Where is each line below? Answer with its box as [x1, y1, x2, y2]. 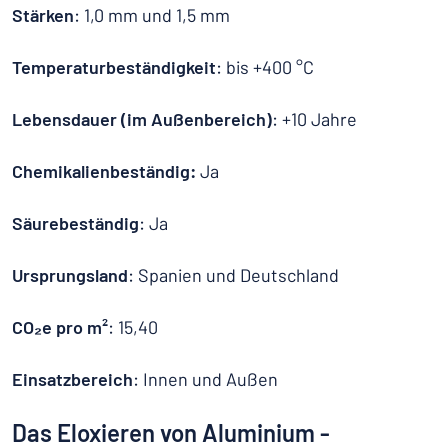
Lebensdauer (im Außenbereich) [12, 108, 272, 130]
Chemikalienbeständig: [12, 160, 200, 182]
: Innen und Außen [133, 368, 278, 390]
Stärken [12, 4, 74, 26]
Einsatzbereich [12, 368, 133, 390]
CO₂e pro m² [12, 316, 108, 338]
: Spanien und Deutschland [128, 264, 339, 286]
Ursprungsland [12, 264, 128, 286]
